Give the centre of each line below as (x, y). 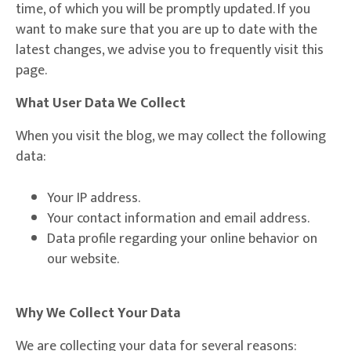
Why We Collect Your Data (98, 314)
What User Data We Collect (101, 104)
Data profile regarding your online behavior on (182, 239)
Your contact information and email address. (178, 219)
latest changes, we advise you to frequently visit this (170, 51)
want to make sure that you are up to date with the (166, 30)
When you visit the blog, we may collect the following (171, 137)
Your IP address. (94, 199)
